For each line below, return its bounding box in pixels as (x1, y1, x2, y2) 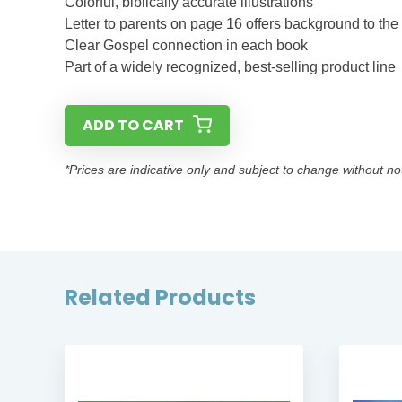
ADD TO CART (83, 115, 184, 135)
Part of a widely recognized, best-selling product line (65, 59, 396, 74)
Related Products (65, 283, 256, 312)
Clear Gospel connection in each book (65, 38, 308, 53)
